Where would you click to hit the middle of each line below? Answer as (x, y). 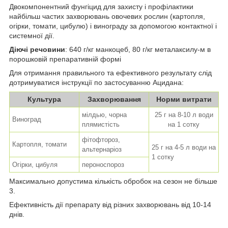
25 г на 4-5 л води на (184, 148)
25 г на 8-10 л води (184, 115)
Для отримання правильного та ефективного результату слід (110, 73)
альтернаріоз (102, 150)
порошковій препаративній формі (65, 59)
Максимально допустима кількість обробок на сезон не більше (113, 181)
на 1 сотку (184, 125)
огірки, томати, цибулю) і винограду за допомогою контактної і (113, 26)
